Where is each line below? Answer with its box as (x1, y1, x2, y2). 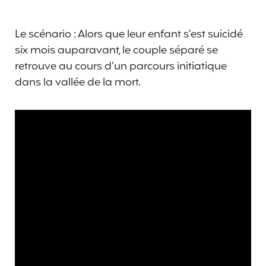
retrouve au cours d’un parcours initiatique (15, 58, 227, 75)
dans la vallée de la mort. (15, 74, 141, 91)
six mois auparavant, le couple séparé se (15, 42, 218, 59)
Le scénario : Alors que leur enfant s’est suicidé (15, 26, 243, 43)
